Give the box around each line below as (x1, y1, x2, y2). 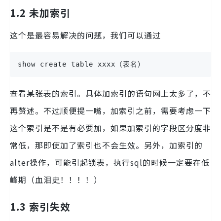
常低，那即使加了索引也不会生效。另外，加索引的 (10, 139, 203, 151)
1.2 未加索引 (10, 5, 71, 20)
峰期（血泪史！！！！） (10, 173, 102, 185)
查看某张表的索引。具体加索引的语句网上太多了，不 (10, 87, 211, 99)
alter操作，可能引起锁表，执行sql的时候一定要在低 (10, 156, 210, 168)
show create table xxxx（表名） (18, 60, 145, 68)
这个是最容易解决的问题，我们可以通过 (10, 29, 161, 41)
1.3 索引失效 (10, 199, 71, 214)
